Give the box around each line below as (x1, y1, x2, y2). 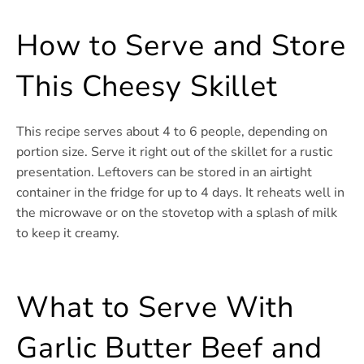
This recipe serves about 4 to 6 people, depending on (16, 123, 327, 141)
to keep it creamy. (16, 224, 119, 243)
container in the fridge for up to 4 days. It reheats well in (16, 184, 344, 202)
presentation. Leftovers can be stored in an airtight (16, 163, 312, 182)
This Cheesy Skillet (16, 67, 279, 107)
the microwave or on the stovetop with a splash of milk (16, 204, 337, 223)
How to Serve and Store (16, 26, 346, 67)
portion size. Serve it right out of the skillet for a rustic (16, 143, 332, 162)
